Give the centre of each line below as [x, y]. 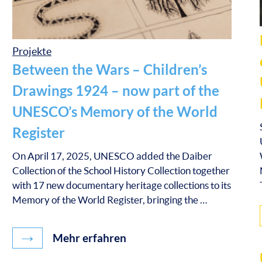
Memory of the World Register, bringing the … [109, 199]
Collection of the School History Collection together [121, 170]
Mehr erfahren [88, 238]
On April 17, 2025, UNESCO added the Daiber [112, 156]
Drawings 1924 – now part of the [116, 91]
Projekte [32, 51]
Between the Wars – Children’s [109, 70]
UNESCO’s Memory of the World [115, 112]
